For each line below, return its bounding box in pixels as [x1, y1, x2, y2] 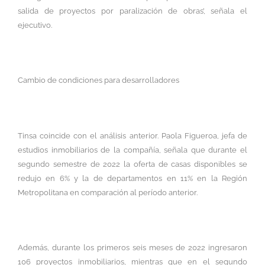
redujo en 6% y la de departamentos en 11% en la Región [18, 173, 247, 183]
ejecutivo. [18, 20, 52, 30]
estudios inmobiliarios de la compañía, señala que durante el [18, 145, 247, 154]
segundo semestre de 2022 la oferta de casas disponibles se [18, 159, 247, 169]
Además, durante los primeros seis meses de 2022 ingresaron [18, 243, 247, 253]
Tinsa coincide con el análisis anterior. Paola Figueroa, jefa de [18, 131, 247, 140]
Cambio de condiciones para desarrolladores [18, 76, 179, 85]
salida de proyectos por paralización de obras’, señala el [18, 6, 247, 15]
